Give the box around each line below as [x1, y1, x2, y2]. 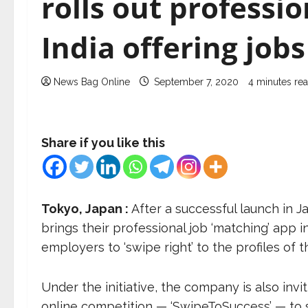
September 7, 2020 [151, 76, 241, 87]
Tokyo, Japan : [41, 201, 131, 216]
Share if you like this [41, 135, 165, 150]
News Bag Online [54, 76, 130, 87]
